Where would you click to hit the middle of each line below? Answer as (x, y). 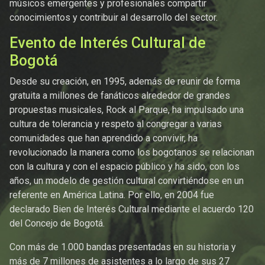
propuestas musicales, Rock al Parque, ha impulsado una (127, 109)
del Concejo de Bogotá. (58, 223)
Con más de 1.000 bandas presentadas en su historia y (123, 247)
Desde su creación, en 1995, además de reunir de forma (125, 81)
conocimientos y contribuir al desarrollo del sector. (114, 17)
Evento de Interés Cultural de (108, 43)
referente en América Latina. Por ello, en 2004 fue (112, 195)
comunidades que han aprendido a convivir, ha (104, 138)
